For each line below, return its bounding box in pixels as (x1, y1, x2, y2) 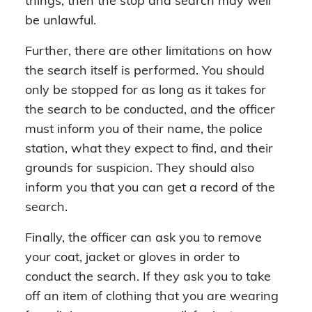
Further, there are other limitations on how (25, 45, 272, 58)
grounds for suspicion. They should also (25, 162, 254, 175)
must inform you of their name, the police (25, 123, 263, 136)
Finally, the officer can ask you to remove (25, 231, 262, 245)
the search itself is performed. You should (25, 64, 265, 78)
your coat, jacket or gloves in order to (25, 251, 240, 265)
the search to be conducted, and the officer (25, 103, 275, 117)
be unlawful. (25, 14, 96, 28)
